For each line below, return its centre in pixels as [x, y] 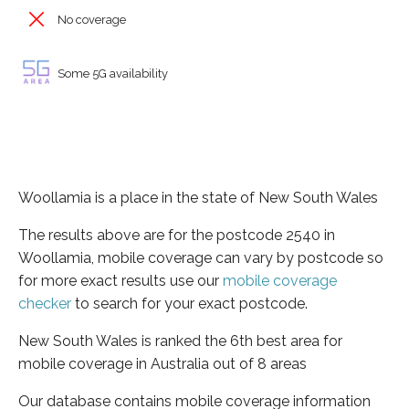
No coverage [90, 20]
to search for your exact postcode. [189, 303]
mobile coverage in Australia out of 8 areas [163, 363]
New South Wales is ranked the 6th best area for [180, 341]
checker [45, 303]
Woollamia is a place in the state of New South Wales [198, 197]
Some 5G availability [111, 73]
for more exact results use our [121, 280]
